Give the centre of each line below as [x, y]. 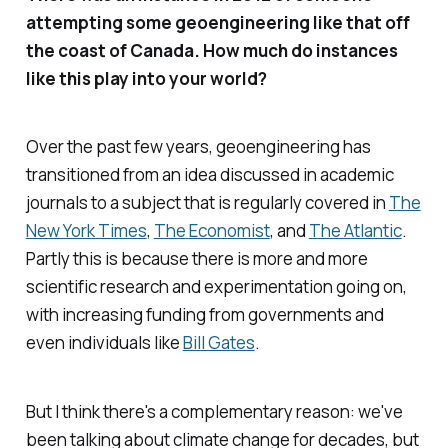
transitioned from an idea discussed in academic [209, 175]
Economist [229, 231]
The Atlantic [355, 231]
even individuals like [104, 343]
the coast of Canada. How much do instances [211, 50]
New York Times [86, 231]
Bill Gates [218, 343]
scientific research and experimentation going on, [216, 287]
